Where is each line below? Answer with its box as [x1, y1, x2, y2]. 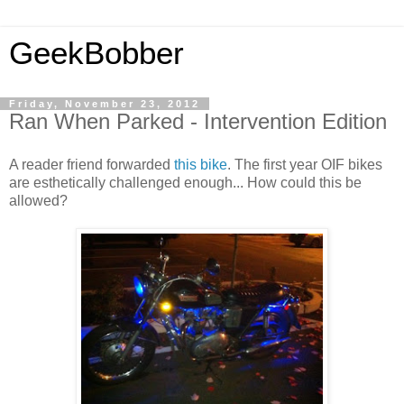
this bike [174, 156, 227, 172]
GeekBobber [9, 36, 184, 70]
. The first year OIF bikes [227, 156, 382, 172]
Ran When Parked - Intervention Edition [9, 109, 387, 133]
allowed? [9, 192, 68, 208]
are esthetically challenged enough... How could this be [9, 174, 362, 190]
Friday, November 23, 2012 [9, 98, 200, 109]
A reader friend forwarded [9, 156, 174, 172]
